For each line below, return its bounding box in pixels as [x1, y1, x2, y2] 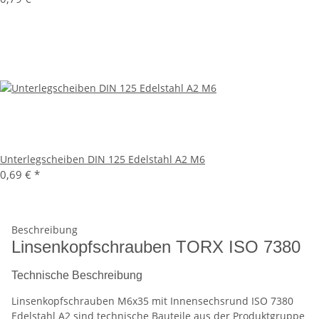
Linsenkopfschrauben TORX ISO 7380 [11, 237, 300, 257]
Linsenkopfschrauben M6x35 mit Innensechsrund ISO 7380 [11, 294, 293, 308]
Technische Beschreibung [11, 269, 142, 282]
